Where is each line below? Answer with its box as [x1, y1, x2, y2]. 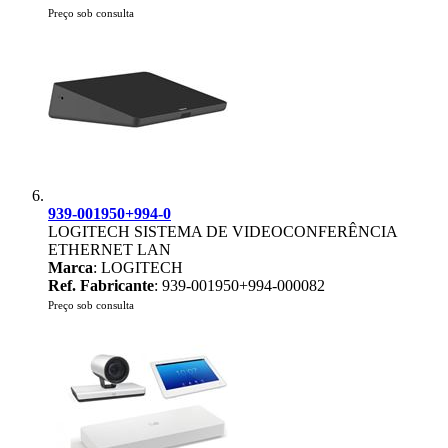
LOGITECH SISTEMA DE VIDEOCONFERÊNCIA [48, 223, 397, 240]
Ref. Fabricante [48, 277, 154, 294]
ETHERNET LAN [48, 241, 171, 258]
